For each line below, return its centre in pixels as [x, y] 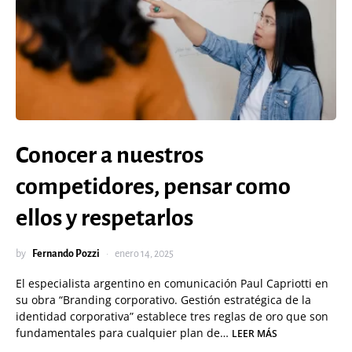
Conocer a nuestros [110, 155]
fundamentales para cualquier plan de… [124, 333]
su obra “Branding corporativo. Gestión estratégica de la [163, 300]
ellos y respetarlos [104, 218]
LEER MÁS [255, 334]
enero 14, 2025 [144, 254]
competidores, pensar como [153, 186]
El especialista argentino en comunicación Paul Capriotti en [172, 283]
